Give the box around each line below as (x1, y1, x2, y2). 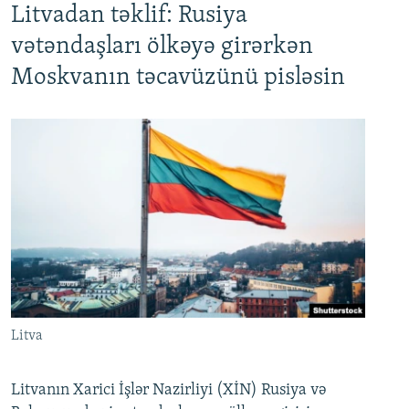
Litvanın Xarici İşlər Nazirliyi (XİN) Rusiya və (11, 381, 326, 399)
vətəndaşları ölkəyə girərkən (11, 34, 313, 59)
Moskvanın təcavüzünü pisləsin (11, 65, 345, 90)
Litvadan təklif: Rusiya (11, 3, 247, 28)
